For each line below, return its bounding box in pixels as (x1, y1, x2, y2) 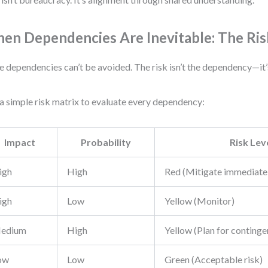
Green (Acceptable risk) (165, 254, 263, 265)
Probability (81, 136, 132, 148)
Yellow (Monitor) (165, 195, 235, 206)
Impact (4, 136, 35, 148)
